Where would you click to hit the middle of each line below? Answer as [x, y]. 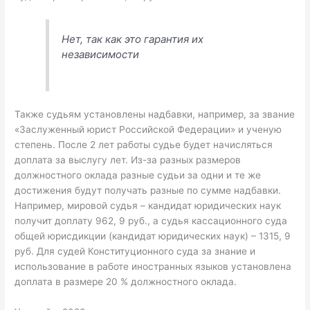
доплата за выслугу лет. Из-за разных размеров [128, 160]
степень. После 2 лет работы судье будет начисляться [144, 145]
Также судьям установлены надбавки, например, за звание [155, 115]
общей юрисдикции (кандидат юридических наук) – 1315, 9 [153, 236]
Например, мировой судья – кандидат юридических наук [148, 206]
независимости [101, 54]
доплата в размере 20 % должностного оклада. [126, 282]
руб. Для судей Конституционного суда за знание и [135, 252]
